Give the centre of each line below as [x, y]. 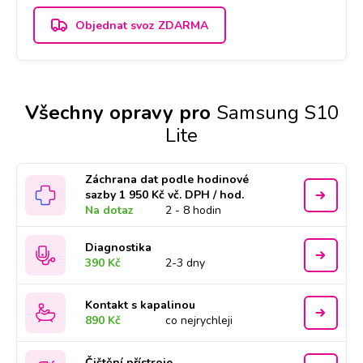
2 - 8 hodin [194, 210]
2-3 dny [186, 263]
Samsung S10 [277, 113]
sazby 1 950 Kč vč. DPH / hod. [165, 195]
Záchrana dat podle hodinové [167, 179]
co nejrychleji [199, 320]
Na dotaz [110, 210]
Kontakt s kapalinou [141, 305]
